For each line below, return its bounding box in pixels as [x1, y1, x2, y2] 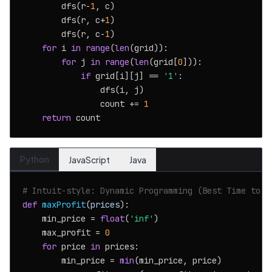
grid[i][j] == [90, 70, 163, 81]
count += [22, 98, 144, 109]
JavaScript [69, 154, 110, 165]
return [42, 112, 71, 123]
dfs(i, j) [22, 84, 144, 95]
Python [20, 154, 49, 165]
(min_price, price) [134, 255, 222, 266]
